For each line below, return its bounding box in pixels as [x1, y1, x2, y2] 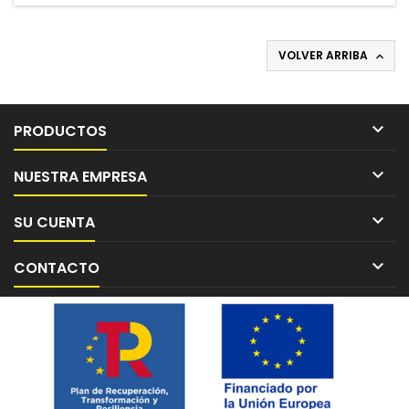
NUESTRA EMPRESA [14, 166, 147, 187]
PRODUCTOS [14, 121, 107, 142]
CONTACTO [14, 257, 100, 278]
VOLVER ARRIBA [278, 47, 371, 63]
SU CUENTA [14, 212, 95, 233]
